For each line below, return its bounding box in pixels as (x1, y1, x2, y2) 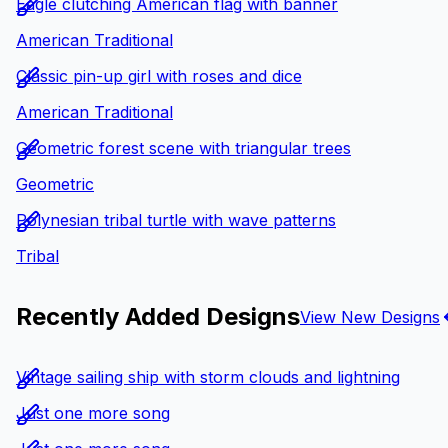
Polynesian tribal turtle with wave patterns (16, 210, 336, 231)
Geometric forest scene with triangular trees (16, 138, 351, 159)
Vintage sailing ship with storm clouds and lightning (16, 366, 400, 387)
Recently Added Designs (16, 302, 300, 332)
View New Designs (300, 306, 440, 327)
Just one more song (16, 402, 170, 423)
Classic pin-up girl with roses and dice (16, 66, 302, 87)
